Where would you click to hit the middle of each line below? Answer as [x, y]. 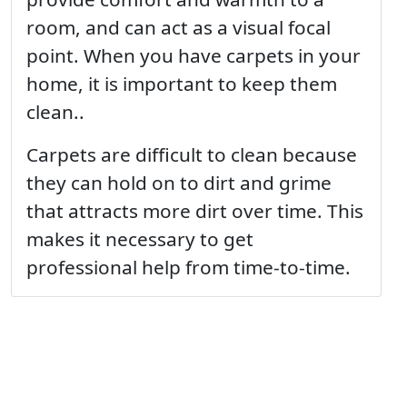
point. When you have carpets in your [194, 55]
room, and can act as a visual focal [179, 27]
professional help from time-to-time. [189, 267]
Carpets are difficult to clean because [192, 154]
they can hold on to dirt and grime [179, 182]
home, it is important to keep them [182, 83]
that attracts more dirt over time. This [195, 210]
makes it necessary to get [140, 238]
